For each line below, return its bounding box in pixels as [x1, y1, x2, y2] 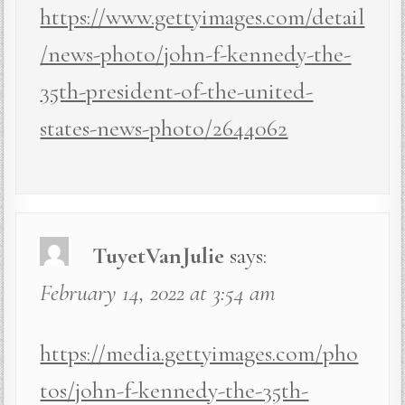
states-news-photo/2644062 [40, 114, 288, 143]
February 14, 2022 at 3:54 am [40, 278, 277, 307]
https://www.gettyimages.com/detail [40, 3, 365, 32]
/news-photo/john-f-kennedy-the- [40, 40, 352, 69]
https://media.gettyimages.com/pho [40, 339, 359, 368]
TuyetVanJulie [92, 241, 225, 270]
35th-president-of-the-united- [40, 77, 314, 106]
